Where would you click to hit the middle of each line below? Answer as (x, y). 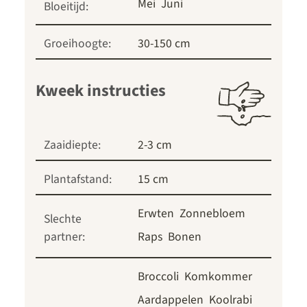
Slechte (63, 219)
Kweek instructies (101, 91)
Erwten (156, 214)
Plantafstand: (78, 180)
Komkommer (218, 277)
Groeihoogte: (77, 44)
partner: (64, 237)
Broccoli (158, 277)
